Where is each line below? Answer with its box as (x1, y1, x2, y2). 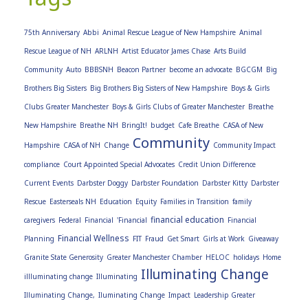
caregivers (24, 214, 55, 225)
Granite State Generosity (24, 252, 103, 262)
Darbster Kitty (202, 177, 247, 188)
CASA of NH (63, 140, 100, 150)
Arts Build (214, 45, 246, 56)
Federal (58, 214, 81, 225)
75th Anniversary (24, 27, 80, 37)
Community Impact (213, 140, 276, 150)
